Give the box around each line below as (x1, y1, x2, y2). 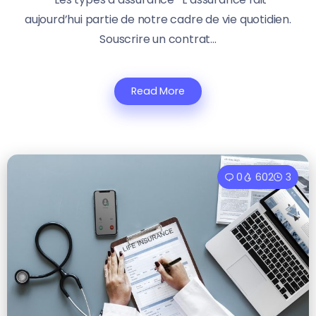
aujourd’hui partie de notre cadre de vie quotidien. (25, 11, 291, 28)
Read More (131, 84, 185, 99)
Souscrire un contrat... (99, 31, 217, 48)
